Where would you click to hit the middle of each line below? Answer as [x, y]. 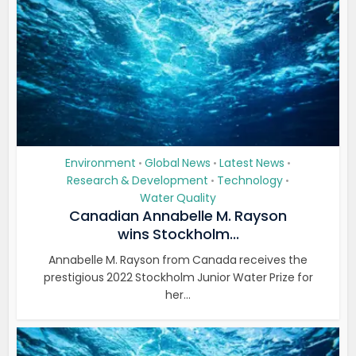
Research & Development [137, 180]
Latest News [252, 163]
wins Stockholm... [178, 234]
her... [178, 295]
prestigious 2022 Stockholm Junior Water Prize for [178, 277]
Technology [250, 180]
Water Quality [178, 198]
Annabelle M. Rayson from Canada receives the [178, 260]
